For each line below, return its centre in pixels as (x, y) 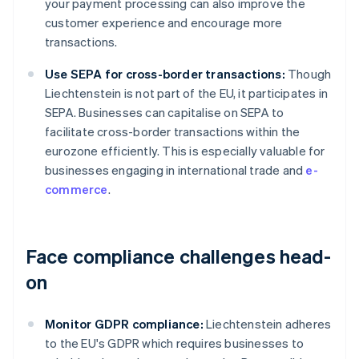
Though (308, 74)
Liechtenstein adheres (267, 324)
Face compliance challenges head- (179, 256)
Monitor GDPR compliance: (124, 324)
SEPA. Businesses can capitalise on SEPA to (165, 113)
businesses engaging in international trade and (175, 170)
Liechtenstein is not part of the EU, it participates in (187, 93)
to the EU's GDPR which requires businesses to (175, 343)
